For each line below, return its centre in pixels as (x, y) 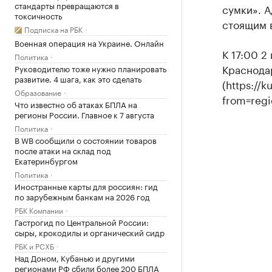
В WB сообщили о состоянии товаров (86, 139)
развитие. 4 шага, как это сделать (78, 78)
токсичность (38, 15)
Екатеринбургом (46, 160)
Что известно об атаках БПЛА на (76, 104)
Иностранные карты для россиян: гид (86, 185)
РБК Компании (39, 209)
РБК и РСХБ (34, 245)
